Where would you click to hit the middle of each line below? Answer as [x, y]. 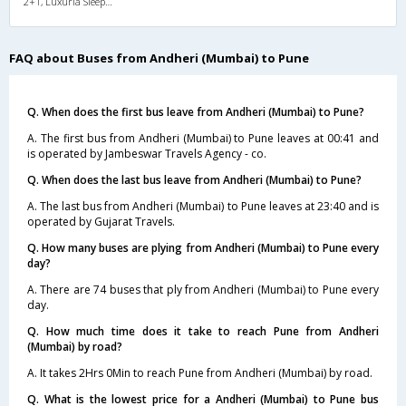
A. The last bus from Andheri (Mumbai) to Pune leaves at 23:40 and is [203, 206]
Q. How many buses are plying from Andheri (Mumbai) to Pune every [203, 247]
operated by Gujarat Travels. [101, 221]
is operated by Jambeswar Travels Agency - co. [147, 153]
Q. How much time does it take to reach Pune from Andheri [203, 331]
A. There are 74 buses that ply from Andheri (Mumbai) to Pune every [203, 289]
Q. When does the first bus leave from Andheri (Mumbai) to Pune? [196, 111]
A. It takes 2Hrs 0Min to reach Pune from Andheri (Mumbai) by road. [200, 372]
